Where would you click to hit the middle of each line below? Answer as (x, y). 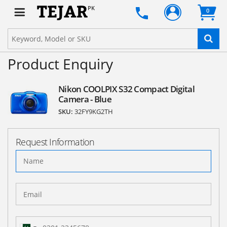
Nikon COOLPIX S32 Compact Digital (126, 89)
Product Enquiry (60, 64)
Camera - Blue (85, 99)
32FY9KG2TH (94, 111)
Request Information (55, 142)
